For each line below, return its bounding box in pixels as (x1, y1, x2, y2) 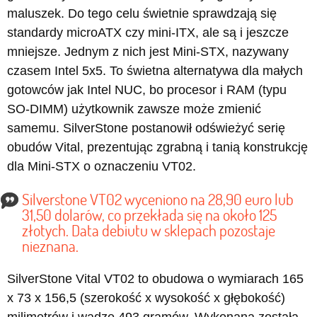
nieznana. (22, 236, 79, 256)
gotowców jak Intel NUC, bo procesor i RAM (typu (7, 83, 287, 97)
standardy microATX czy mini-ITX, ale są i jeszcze (7, 25, 289, 40)
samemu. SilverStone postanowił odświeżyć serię (7, 121, 285, 135)
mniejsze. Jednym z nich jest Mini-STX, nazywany (7, 45, 289, 59)
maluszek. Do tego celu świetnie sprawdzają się (7, 6, 277, 21)
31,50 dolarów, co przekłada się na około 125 (22, 204, 277, 225)
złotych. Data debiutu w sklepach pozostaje (22, 220, 275, 241)
